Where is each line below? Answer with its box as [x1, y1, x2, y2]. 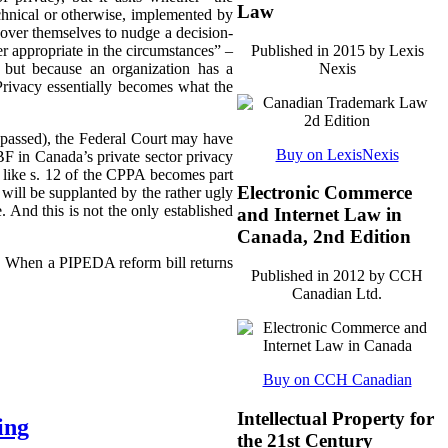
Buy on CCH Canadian [262, 371, 412, 389]
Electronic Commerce [237, 182, 412, 204]
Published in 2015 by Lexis [250, 41, 424, 59]
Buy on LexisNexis [275, 145, 399, 163]
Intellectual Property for [237, 407, 434, 429]
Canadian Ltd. [292, 285, 382, 303]
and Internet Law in [237, 204, 402, 226]
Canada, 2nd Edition [237, 226, 411, 248]
